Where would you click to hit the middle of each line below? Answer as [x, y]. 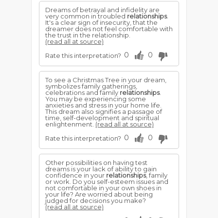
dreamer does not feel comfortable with [109, 29]
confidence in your [76, 175]
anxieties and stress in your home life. [103, 105]
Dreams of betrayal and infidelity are [102, 10]
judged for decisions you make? [96, 200]
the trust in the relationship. [88, 35]
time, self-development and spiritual [102, 118]
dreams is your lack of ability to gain [101, 169]
